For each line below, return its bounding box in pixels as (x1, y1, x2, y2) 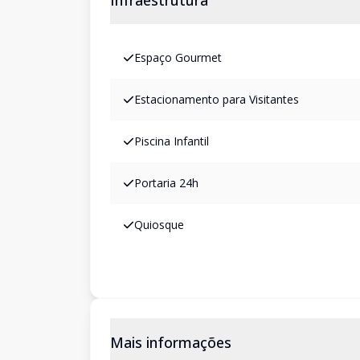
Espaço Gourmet (134, 50, 222, 65)
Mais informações (110, 333, 231, 352)
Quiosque (134, 217, 184, 232)
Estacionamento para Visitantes (134, 92, 299, 107)
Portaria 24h (134, 175, 198, 190)
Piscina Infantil (134, 133, 209, 149)
